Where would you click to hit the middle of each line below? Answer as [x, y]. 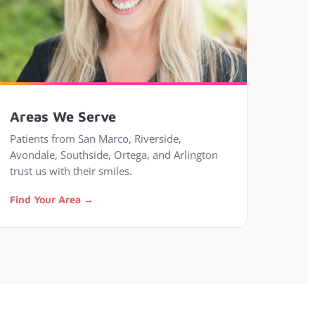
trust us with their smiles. [71, 171]
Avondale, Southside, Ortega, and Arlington [114, 155]
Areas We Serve [63, 116]
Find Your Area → [51, 199]
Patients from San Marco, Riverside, [95, 139]
